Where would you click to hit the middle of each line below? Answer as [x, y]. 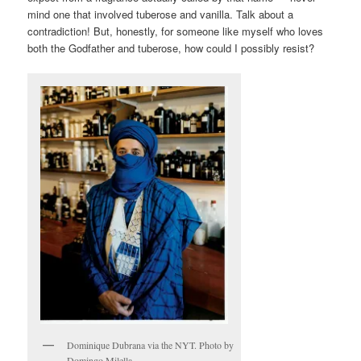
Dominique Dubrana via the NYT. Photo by [151, 344]
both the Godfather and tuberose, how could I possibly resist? [171, 48]
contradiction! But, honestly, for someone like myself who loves [176, 31]
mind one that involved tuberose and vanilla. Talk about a [161, 14]
